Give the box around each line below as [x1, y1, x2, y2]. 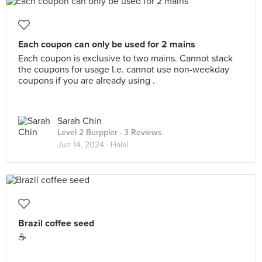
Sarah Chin [57, 115, 102, 127]
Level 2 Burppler [57, 127, 118, 137]
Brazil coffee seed [18, 218, 94, 229]
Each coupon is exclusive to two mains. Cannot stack [18, 53, 233, 64]
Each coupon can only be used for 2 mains [18, 39, 195, 50]
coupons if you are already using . [18, 75, 155, 87]
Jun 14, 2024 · [57, 140, 111, 150]
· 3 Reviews [118, 127, 162, 137]
